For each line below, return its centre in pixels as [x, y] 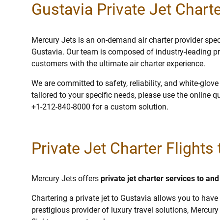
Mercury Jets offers [66, 179]
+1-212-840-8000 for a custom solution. [100, 107]
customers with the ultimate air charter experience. [118, 63]
